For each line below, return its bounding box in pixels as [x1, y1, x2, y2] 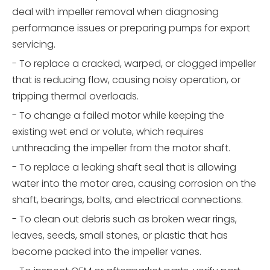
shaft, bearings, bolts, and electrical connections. [12, 192, 243, 207]
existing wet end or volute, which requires [12, 124, 204, 139]
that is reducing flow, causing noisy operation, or [12, 72, 240, 87]
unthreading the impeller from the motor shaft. [12, 140, 230, 155]
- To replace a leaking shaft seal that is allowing [12, 160, 236, 174]
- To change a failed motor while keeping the [12, 108, 224, 122]
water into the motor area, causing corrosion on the [12, 176, 256, 190]
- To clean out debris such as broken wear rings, [12, 212, 237, 226]
